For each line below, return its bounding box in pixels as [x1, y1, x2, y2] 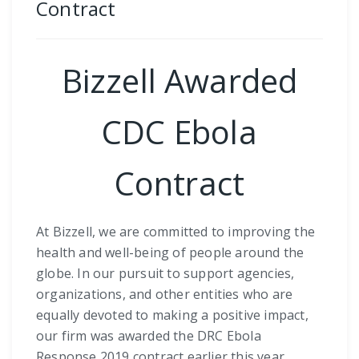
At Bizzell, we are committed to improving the [36, 223, 316, 241]
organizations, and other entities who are [36, 285, 293, 304]
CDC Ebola [102, 110, 257, 155]
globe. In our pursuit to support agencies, [36, 264, 295, 283]
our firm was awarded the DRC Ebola [36, 327, 261, 345]
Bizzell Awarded [61, 58, 298, 103]
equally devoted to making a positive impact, [36, 306, 309, 325]
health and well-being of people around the [36, 244, 305, 262]
